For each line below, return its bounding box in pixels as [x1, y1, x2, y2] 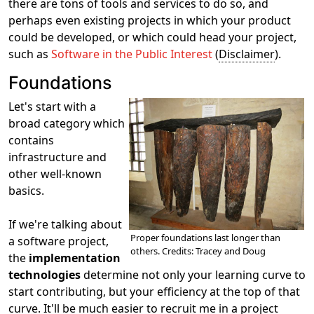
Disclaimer [219, 46, 275, 62]
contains [8, 132, 54, 148]
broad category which [8, 116, 125, 131]
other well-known [8, 166, 102, 182]
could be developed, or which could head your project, [8, 29, 296, 45]
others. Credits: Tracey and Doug [130, 244, 266, 257]
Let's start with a [8, 99, 96, 114]
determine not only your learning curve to [81, 267, 306, 282]
